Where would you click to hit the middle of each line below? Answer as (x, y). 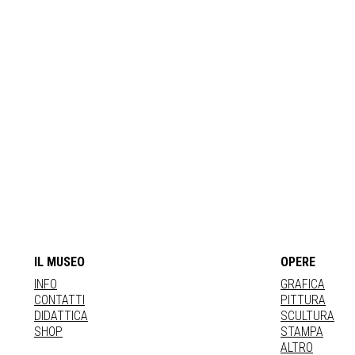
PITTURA (303, 300)
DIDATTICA (61, 316)
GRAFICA (303, 284)
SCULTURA (307, 316)
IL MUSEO (59, 262)
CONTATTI (59, 300)
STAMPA (302, 332)
